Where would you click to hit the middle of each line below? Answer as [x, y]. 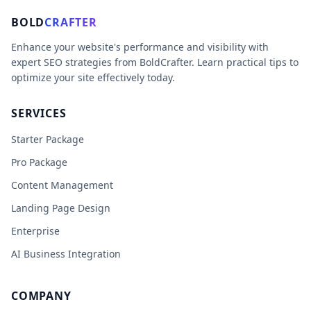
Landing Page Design [61, 208]
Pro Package [39, 162]
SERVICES [39, 113]
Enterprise [35, 231]
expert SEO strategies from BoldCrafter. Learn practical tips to [155, 62]
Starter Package [48, 139]
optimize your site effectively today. [93, 77]
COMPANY [41, 296]
